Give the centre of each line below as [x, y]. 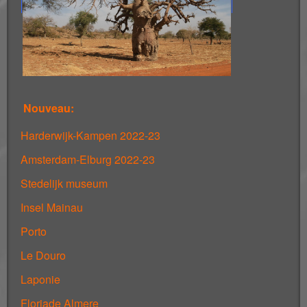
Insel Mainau [52, 207]
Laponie [40, 279]
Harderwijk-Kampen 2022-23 [90, 135]
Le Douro [43, 255]
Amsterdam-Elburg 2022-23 [88, 159]
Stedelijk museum [64, 183]
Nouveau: [49, 108]
